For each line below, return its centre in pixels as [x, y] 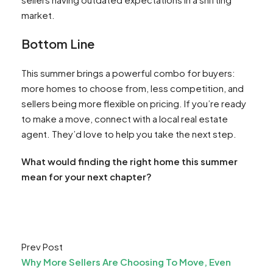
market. [38, 15]
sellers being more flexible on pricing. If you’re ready [134, 103]
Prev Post [42, 246]
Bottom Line [58, 43]
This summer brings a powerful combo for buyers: [128, 73]
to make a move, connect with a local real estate [125, 118]
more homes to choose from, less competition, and [133, 88]
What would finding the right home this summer [129, 161]
